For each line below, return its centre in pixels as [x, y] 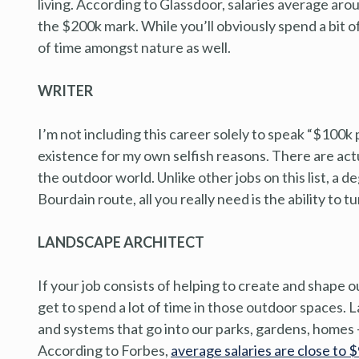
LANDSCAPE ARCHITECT [121, 242]
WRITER [65, 90]
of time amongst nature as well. [134, 47]
